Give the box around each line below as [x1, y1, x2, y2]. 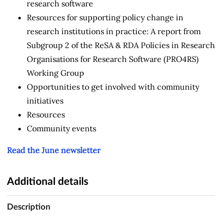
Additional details [7, 176, 88, 187]
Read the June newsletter [7, 145, 101, 155]
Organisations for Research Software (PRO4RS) [27, 54, 199, 64]
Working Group [27, 67, 84, 78]
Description [7, 203, 51, 212]
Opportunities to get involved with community [27, 81, 199, 92]
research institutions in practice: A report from [27, 26, 201, 36]
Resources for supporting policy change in [27, 12, 183, 22]
